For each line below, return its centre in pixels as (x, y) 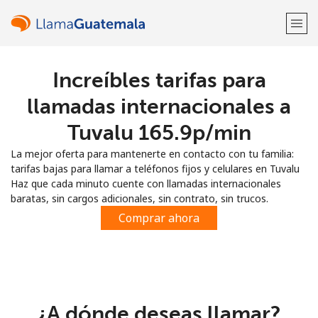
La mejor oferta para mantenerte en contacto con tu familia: (152, 154)
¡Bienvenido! (159, 78)
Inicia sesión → (213, 119)
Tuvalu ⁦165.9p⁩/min (159, 133)
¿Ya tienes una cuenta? (120, 119)
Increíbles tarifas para (159, 80)
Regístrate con (159, 155)
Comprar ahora (159, 218)
